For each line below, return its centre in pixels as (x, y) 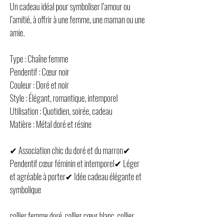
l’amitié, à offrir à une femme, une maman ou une (77, 19)
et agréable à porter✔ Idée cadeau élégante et (76, 176)
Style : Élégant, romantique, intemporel (64, 98)
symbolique (25, 189)
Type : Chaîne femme (39, 58)
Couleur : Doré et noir (39, 85)
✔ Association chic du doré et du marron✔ (70, 150)
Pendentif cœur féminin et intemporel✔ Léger (75, 163)
